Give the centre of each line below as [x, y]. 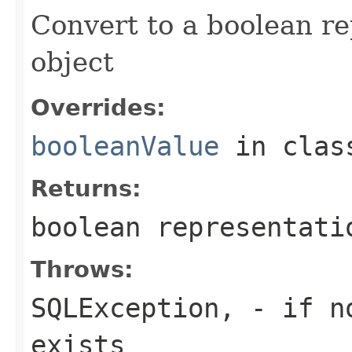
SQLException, [133, 308]
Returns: [86, 188]
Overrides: [98, 107]
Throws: [82, 269]
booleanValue [125, 146]
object [72, 62]
